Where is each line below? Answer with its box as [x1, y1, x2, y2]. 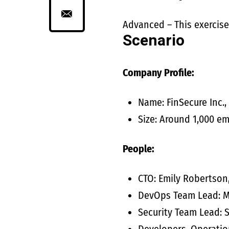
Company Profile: [122, 66, 194, 79]
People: [122, 143, 154, 155]
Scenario [122, 30, 185, 52]
